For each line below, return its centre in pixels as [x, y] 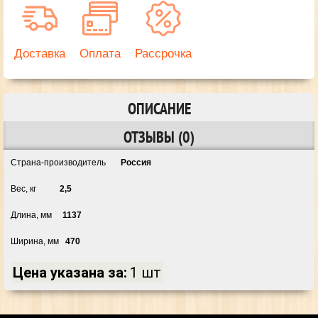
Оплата [100, 54]
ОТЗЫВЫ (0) [159, 137]
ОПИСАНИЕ [159, 109]
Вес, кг [35, 189]
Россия [136, 163]
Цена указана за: [70, 273]
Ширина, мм [38, 241]
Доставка [40, 54]
